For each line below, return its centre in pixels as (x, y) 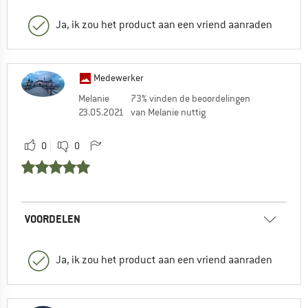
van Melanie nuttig (168, 112)
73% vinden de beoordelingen (190, 98)
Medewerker (119, 77)
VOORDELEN (53, 219)
